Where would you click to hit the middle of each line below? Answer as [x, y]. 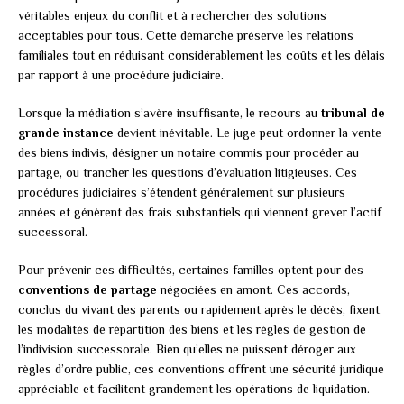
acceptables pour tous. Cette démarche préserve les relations [186, 36]
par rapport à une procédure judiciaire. [121, 75]
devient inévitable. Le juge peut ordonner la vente [248, 133]
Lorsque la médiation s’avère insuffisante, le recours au [170, 113]
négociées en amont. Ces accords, [253, 290]
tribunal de [353, 113]
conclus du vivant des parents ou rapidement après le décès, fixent [199, 310]
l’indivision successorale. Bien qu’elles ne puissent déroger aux [187, 349]
